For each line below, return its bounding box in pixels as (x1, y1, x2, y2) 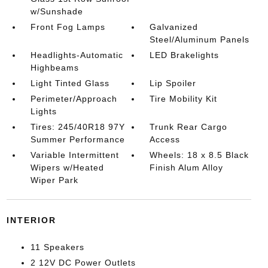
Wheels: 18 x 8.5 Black (150, 150, 249, 160)
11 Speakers (30, 242, 84, 252)
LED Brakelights (150, 50, 220, 60)
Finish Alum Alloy (150, 163, 224, 172)
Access (150, 135, 181, 144)
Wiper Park (30, 175, 78, 185)
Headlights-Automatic (30, 50, 123, 60)
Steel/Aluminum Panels (150, 35, 250, 44)
